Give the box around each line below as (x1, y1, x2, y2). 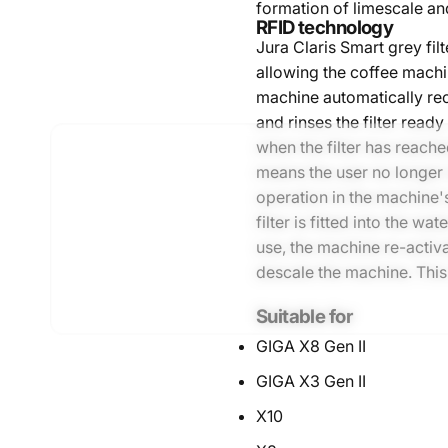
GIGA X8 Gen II (255, 336, 366, 356)
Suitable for (255, 305, 353, 328)
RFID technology (255, 16, 394, 39)
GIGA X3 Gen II (255, 371, 366, 391)
